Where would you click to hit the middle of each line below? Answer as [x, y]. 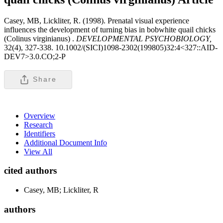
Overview [40, 115]
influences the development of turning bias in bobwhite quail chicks [110, 29]
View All [38, 151]
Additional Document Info [65, 142]
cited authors [30, 171]
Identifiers [40, 133]
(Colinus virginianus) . [39, 38]
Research [38, 124]
